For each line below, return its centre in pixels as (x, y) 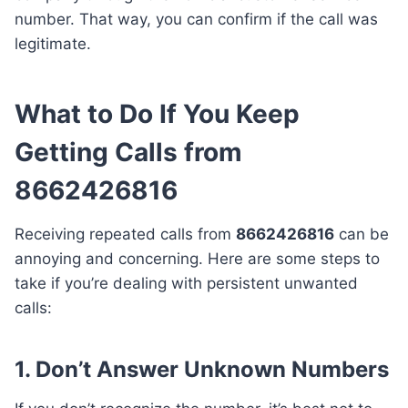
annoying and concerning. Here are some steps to (197, 259)
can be (362, 235)
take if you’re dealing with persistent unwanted (186, 284)
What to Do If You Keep (157, 114)
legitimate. (53, 44)
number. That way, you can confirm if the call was (196, 20)
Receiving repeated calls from (125, 235)
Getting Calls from (128, 153)
